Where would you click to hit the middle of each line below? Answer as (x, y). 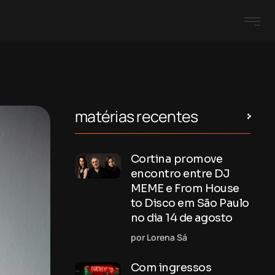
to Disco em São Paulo (190, 203)
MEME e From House (185, 188)
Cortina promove (177, 159)
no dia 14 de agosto (182, 218)
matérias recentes (137, 116)
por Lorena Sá (159, 237)
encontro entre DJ (180, 174)
